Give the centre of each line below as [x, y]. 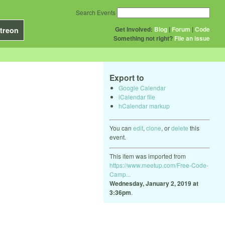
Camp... [120, 174]
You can [121, 128]
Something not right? [143, 38]
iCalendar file [137, 96]
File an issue [192, 38]
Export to [127, 78]
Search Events [96, 12]
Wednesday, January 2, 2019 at [154, 183]
